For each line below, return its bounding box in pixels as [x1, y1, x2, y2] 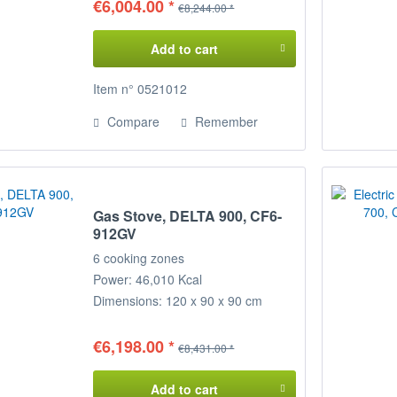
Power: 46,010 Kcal [93, 270, 206, 289]
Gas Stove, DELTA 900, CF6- [93, 206, 283, 227]
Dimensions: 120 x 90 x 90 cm [93, 292, 263, 310]
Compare [104, 112, 160, 130]
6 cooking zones [93, 249, 185, 268]
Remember [195, 112, 259, 130]
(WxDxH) [93, 313, 144, 331]
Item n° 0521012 [93, 79, 188, 97]
